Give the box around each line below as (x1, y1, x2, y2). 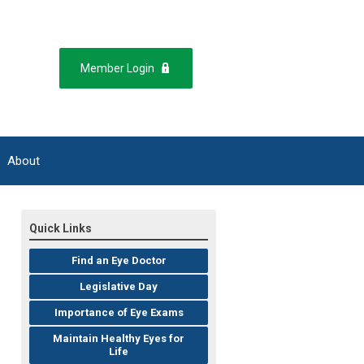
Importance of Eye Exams (54, 306, 184, 319)
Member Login (80, 62, 154, 76)
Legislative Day (80, 280, 158, 293)
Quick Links (29, 222, 92, 236)
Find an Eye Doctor (71, 254, 167, 267)
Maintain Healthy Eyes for (53, 332, 184, 345)
